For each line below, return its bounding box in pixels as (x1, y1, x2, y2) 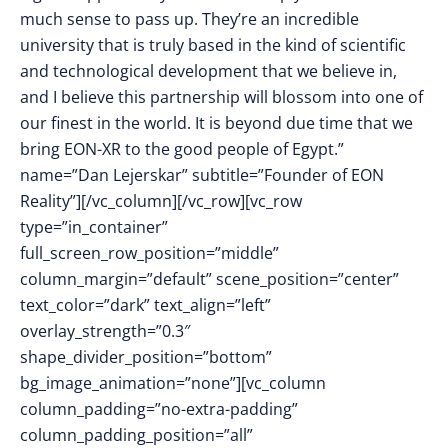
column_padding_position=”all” (20, 424, 253, 446)
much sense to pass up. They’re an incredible (20, 8, 359, 30)
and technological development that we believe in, (20, 60, 397, 82)
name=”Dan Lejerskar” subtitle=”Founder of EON (20, 164, 384, 186)
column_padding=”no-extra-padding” (20, 398, 298, 420)
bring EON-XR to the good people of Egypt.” (20, 138, 344, 160)
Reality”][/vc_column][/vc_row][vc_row (20, 190, 302, 212)
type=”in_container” (20, 216, 168, 238)
